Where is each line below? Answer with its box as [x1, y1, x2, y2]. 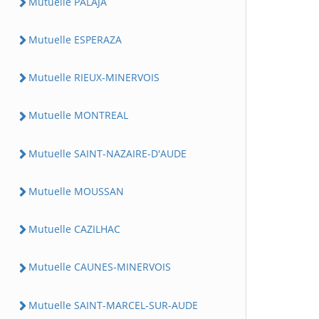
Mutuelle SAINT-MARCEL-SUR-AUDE [28, 298, 198, 312]
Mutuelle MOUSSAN [28, 184, 124, 198]
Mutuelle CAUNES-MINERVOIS [28, 260, 171, 274]
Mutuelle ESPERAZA [28, 32, 122, 46]
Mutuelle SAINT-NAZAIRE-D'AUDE [28, 146, 187, 160]
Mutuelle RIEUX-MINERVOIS [28, 70, 159, 84]
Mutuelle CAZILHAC [28, 222, 120, 236]
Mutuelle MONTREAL [28, 108, 128, 122]
